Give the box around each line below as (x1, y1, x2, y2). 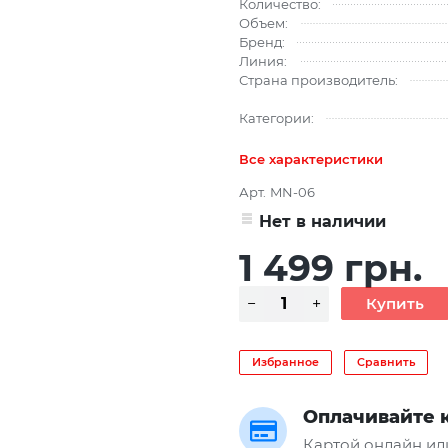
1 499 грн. (239, 245, 422, 290)
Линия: (239, 52, 287, 69)
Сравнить (357, 354, 415, 369)
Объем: (239, 14, 288, 31)
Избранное (252, 354, 319, 369)
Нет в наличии (259, 211, 386, 231)
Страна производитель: (239, 71, 398, 88)
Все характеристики (239, 150, 383, 167)
